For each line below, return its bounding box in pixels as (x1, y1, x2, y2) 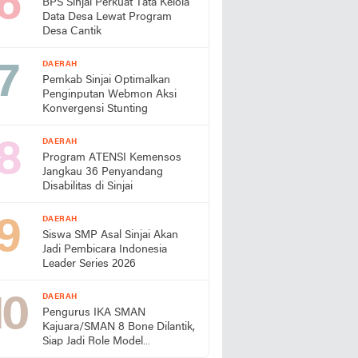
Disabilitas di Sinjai (42, 181, 133, 193)
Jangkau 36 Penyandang (42, 166, 163, 178)
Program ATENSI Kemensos (42, 152, 181, 164)
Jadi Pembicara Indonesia (42, 244, 167, 256)
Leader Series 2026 (42, 258, 136, 270)
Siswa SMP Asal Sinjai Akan (42, 229, 178, 241)
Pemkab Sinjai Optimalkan (42, 74, 170, 86)
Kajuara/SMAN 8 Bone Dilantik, (42, 321, 195, 333)
